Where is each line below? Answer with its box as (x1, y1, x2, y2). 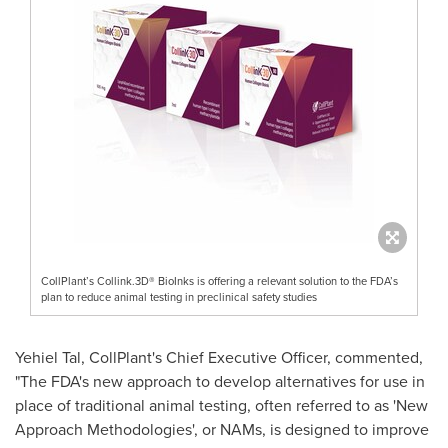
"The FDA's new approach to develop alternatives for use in (15, 369, 425, 393)
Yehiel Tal (15, 345, 81, 369)
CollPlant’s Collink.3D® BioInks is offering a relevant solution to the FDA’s (41, 272, 398, 289)
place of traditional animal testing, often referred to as (15, 393, 393, 417)
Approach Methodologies (15, 417, 192, 441)
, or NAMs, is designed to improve (194, 417, 429, 441)
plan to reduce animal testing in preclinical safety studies (41, 288, 317, 305)
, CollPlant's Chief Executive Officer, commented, (81, 345, 423, 369)
